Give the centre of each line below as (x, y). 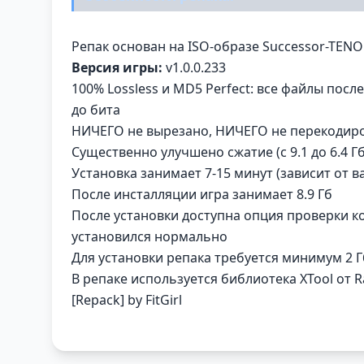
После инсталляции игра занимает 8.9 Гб (202, 194)
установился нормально (149, 236)
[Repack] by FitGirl (127, 300)
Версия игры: (117, 67)
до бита (96, 110)
